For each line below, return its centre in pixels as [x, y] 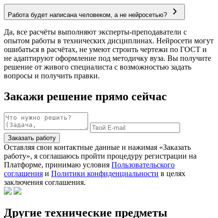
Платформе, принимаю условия [58, 165]
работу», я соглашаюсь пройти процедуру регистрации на [100, 156]
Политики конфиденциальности [105, 174]
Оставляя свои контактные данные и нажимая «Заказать [97, 147]
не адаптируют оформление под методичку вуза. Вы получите [108, 58]
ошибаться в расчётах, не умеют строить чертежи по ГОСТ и [105, 49]
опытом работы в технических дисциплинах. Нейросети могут [109, 40]
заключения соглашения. [45, 182]
